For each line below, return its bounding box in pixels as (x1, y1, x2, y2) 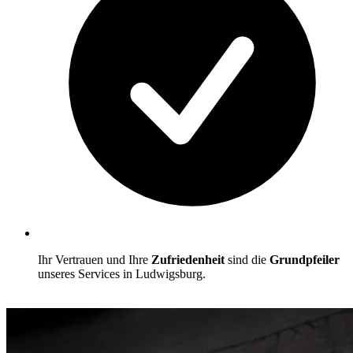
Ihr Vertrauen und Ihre (38, 252, 151, 266)
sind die (228, 252, 269, 266)
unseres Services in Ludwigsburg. (38, 266, 206, 281)
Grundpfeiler (269, 252, 340, 266)
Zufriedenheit (151, 252, 228, 266)
